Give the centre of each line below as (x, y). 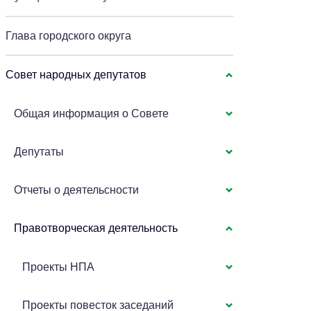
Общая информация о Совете (92, 114)
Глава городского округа (69, 36)
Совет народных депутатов (76, 75)
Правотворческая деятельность (96, 228)
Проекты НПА (59, 267)
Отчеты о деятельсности (77, 190)
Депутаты (39, 152)
